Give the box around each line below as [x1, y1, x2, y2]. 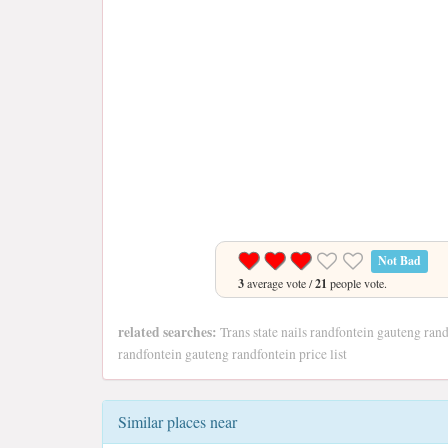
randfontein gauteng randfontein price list [118, 345, 347, 363]
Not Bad [377, 252, 421, 269]
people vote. [326, 275, 387, 291]
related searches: [118, 322, 217, 342]
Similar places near [118, 411, 237, 432]
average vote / [243, 275, 315, 291]
